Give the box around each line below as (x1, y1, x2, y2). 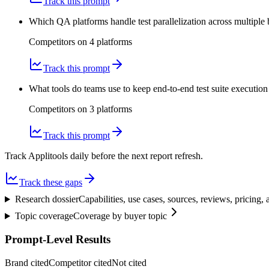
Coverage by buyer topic (73, 211, 167, 222)
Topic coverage (14, 211, 73, 222)
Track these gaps (19, 177, 82, 188)
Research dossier (14, 194, 79, 205)
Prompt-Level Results (5, 232, 110, 246)
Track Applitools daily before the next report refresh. (5, 151, 203, 162)
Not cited (112, 257, 147, 268)
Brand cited (5, 257, 49, 268)
